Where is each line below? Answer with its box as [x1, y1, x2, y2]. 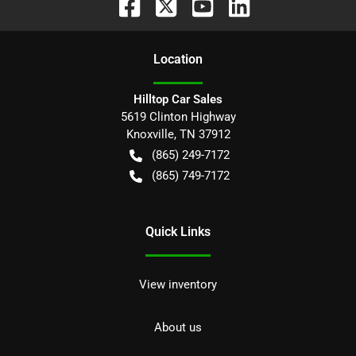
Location [153, 51, 203, 67]
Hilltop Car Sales [133, 91, 222, 106]
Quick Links [145, 223, 211, 239]
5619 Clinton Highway [120, 109, 236, 124]
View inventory [139, 277, 217, 292]
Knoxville [126, 126, 174, 141]
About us [154, 319, 202, 335]
